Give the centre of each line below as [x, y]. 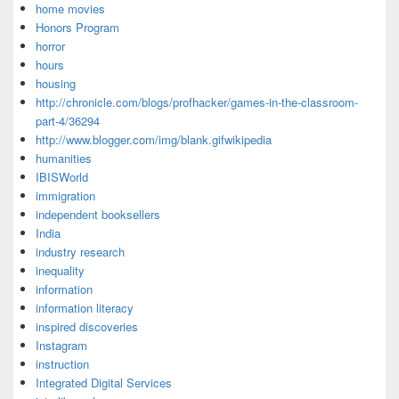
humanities [64, 158]
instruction [62, 364]
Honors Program [77, 27]
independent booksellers [98, 214]
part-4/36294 [68, 121]
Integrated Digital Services [104, 383]
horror [50, 46]
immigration [65, 195]
